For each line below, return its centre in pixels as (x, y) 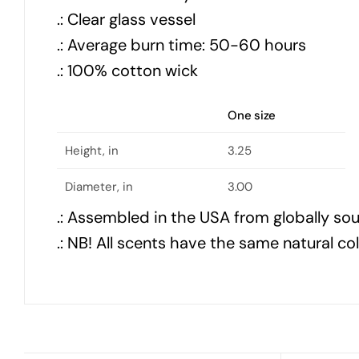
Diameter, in (99, 187)
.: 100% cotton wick (127, 71)
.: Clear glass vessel (126, 19)
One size (252, 115)
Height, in (92, 151)
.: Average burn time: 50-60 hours (182, 45)
